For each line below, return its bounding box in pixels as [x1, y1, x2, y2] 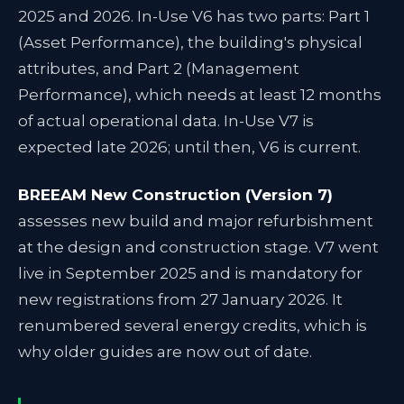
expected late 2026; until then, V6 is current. [18, 138, 361, 156]
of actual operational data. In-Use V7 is [18, 112, 314, 130]
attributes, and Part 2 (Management [18, 60, 299, 78]
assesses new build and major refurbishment [18, 212, 373, 230]
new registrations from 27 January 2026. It [18, 290, 343, 308]
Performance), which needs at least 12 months [18, 86, 381, 104]
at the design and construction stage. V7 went [18, 238, 379, 256]
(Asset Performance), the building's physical [18, 33, 363, 51]
